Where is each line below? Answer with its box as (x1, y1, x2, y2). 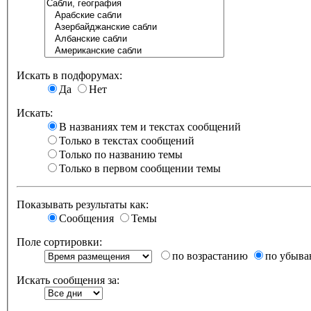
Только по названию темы (59, 149, 183, 161)
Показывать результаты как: (17, 199, 149, 211)
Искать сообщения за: (17, 274, 119, 287)
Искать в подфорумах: (17, 69, 122, 82)
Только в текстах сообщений (59, 135, 194, 147)
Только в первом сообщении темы (59, 162, 221, 175)
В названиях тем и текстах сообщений (59, 121, 241, 133)
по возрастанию (172, 250, 248, 262)
